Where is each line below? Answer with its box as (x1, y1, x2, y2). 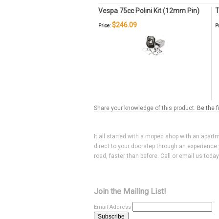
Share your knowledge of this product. (94, 105, 197, 111)
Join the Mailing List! (94, 186, 166, 196)
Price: (98, 23, 110, 28)
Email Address (94, 204, 132, 211)
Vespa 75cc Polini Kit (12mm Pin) (98, 7, 199, 15)
